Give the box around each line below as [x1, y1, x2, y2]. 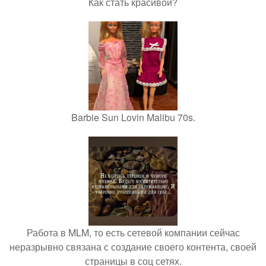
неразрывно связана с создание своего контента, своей [9, 240, 256, 254]
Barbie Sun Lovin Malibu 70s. [71, 110, 195, 124]
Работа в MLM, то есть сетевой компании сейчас [26, 226, 240, 239]
